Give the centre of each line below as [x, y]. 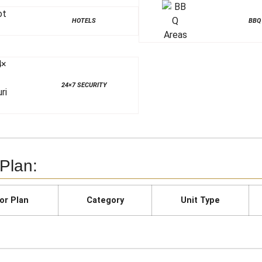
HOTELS [84, 21]
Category [105, 201]
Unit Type [200, 201]
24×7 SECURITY [84, 85]
